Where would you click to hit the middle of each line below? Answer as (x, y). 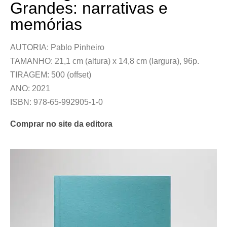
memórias (46, 24)
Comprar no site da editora (61, 124)
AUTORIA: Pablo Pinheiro (57, 47)
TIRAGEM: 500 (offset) (51, 75)
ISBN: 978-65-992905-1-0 (56, 102)
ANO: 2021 (30, 88)
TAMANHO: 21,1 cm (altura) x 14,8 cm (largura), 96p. (105, 61)
